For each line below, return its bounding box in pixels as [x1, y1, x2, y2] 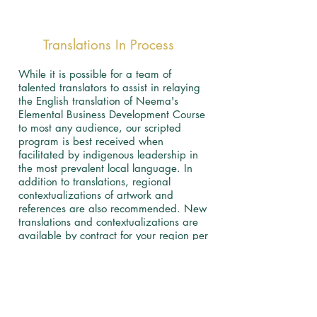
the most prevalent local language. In [18, 161, 192, 175]
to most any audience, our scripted [18, 121, 181, 134]
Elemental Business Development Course [18, 108, 205, 121]
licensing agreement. [18, 242, 116, 255]
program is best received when [18, 134, 163, 148]
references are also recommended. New [18, 202, 207, 215]
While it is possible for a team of [18, 67, 171, 81]
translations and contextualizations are [18, 215, 198, 229]
